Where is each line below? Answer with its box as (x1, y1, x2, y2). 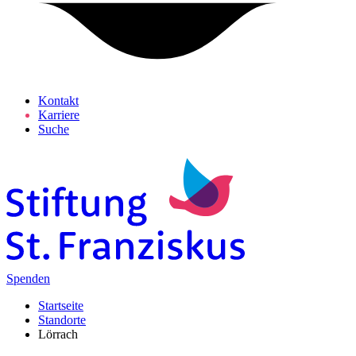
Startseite (38, 299, 83, 312)
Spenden (6, 272, 50, 285)
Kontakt (38, 94, 79, 107)
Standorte (38, 313, 86, 327)
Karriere (38, 108, 79, 122)
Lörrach (38, 327, 78, 341)
